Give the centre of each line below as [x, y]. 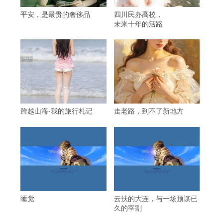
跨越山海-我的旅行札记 [56, 111]
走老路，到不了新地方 [149, 111]
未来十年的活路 [138, 23]
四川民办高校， [138, 14]
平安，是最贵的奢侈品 [55, 14]
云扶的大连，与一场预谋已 [156, 198]
